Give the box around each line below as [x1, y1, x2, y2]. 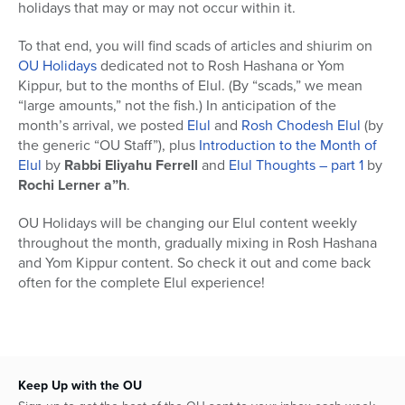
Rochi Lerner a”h [18, 174, 127, 196]
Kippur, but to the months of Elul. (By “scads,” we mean [18, 75, 363, 97]
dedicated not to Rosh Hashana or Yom [97, 55, 344, 77]
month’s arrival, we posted [18, 115, 187, 137]
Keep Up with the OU [18, 376, 142, 396]
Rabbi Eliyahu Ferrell [64, 155, 198, 176]
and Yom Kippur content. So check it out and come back [18, 252, 371, 274]
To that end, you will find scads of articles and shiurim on [18, 35, 372, 57]
